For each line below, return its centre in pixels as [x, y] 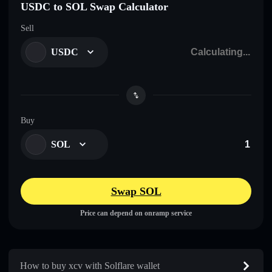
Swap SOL [136, 191]
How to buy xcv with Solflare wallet [90, 265]
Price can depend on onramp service [136, 213]
